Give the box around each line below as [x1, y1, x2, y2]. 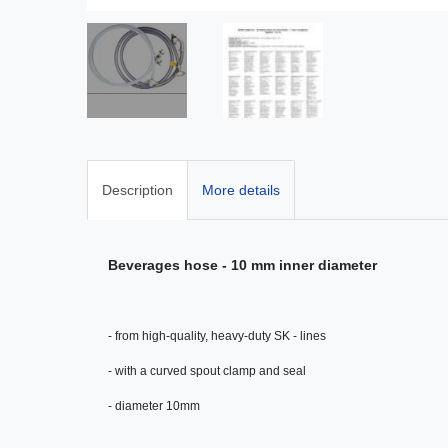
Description [102, 181, 173, 198]
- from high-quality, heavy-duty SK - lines [108, 328, 326, 343]
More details [202, 181, 280, 198]
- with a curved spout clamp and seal [108, 363, 306, 378]
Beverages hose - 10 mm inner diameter [108, 256, 377, 273]
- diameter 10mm [108, 398, 200, 413]
